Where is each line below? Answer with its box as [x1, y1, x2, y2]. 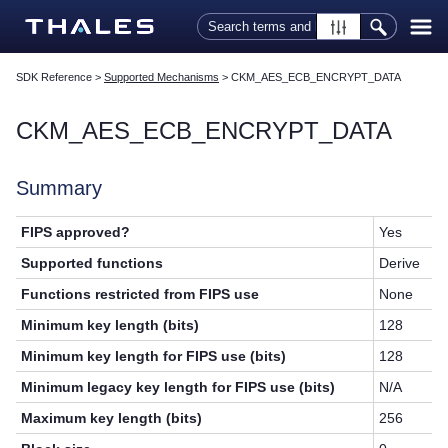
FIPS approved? [21, 224, 131, 241]
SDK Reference [16, 71, 92, 84]
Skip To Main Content [156, 5, 292, 21]
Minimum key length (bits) [21, 317, 200, 334]
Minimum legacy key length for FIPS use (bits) [21, 379, 336, 396]
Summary [16, 177, 102, 200]
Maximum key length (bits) [21, 410, 203, 427]
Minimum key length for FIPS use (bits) [21, 348, 287, 365]
